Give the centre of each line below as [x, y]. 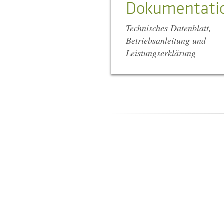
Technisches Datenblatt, [169, 28]
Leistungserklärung [161, 53]
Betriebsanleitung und [166, 40]
